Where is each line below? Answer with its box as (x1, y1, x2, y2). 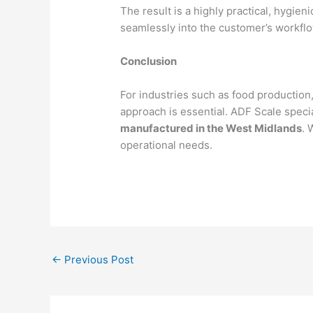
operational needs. (120, 138, 213, 152)
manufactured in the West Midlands (120, 122, 303, 136)
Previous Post (61, 253, 133, 267)
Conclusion (120, 54, 177, 68)
